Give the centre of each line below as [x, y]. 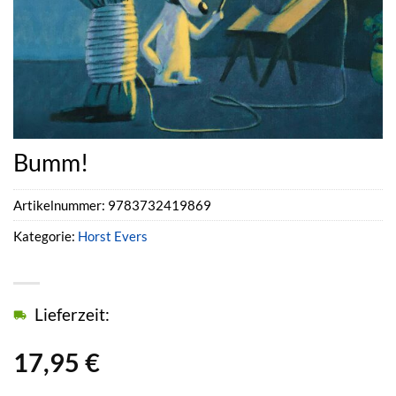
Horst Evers [113, 236]
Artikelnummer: [61, 206]
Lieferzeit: [72, 315]
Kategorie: [46, 236]
